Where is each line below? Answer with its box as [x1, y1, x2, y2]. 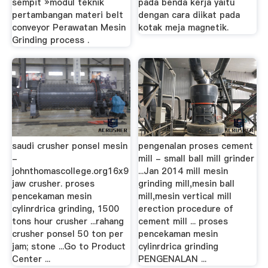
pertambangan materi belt [11, 8, 123, 21]
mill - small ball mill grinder [138, 153, 255, 165]
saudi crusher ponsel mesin [11, 140, 127, 152]
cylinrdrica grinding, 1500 [11, 203, 119, 215]
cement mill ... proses [138, 215, 229, 227]
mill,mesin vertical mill [138, 190, 232, 202]
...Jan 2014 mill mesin [138, 165, 229, 177]
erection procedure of [138, 203, 234, 215]
